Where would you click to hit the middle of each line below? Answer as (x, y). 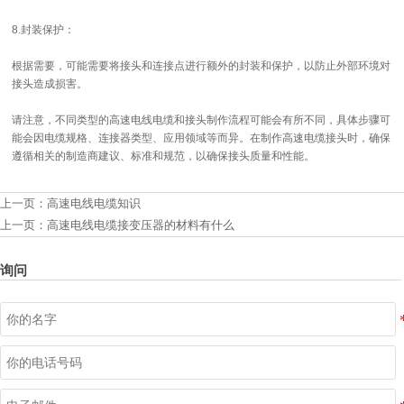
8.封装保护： (44, 29)
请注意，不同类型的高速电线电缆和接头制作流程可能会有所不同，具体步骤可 (202, 119)
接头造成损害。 (50, 83)
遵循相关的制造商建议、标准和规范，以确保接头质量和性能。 (164, 156)
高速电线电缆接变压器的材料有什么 (141, 225)
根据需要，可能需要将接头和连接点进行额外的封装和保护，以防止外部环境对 (202, 65)
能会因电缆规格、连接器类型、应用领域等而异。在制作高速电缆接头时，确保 (202, 138)
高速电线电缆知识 (94, 203)
